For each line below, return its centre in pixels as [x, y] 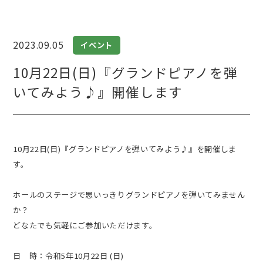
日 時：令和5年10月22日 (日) [68, 256]
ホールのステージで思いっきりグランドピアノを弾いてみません [129, 195]
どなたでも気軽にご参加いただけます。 [85, 225]
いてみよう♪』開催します [98, 91]
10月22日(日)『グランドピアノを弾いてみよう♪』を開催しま [125, 149]
